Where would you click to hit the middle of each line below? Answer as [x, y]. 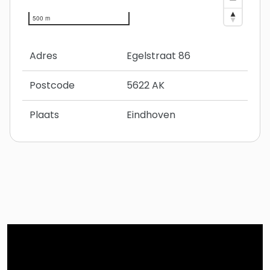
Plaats [44, 115]
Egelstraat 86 [159, 56]
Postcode [52, 86]
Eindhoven [151, 115]
